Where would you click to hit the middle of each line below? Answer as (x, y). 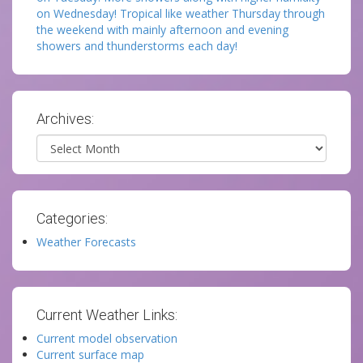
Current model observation (107, 338)
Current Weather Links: (107, 315)
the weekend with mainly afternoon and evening (162, 30)
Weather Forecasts (86, 242)
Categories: (72, 218)
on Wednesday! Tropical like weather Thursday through (181, 13)
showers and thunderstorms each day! (137, 46)
